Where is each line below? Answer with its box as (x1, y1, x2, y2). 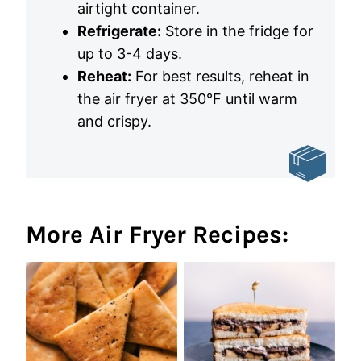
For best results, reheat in (131, 67, 309, 85)
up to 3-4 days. (77, 44, 182, 62)
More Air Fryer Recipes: (26, 219, 288, 249)
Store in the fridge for (161, 22, 313, 39)
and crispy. (77, 112, 151, 130)
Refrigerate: (77, 22, 161, 39)
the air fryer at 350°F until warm (77, 89, 297, 107)
